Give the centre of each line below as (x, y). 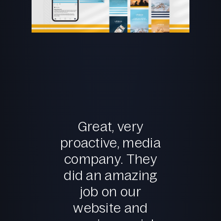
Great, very (110, 127)
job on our (110, 192)
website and (110, 208)
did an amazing (110, 175)
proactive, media (110, 143)
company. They (110, 159)
